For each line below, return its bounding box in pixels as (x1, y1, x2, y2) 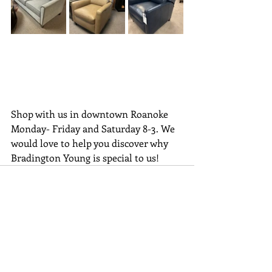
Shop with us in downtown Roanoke (11, 107, 171, 120)
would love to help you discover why (11, 136, 171, 149)
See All (168, 248, 194, 260)
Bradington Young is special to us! (11, 151, 159, 164)
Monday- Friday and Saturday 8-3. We (11, 121, 177, 135)
